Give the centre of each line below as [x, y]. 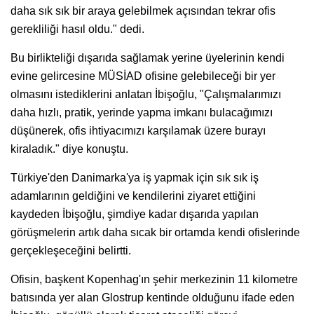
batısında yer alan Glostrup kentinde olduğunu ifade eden [152, 298]
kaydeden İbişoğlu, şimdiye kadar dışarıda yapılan [135, 214]
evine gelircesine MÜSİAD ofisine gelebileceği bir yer [143, 76]
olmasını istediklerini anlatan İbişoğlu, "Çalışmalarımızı [146, 95]
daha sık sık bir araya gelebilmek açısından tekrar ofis [143, 11]
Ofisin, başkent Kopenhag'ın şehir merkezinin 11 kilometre [154, 280]
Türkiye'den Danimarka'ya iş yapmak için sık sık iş [135, 178]
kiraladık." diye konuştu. [69, 149]
